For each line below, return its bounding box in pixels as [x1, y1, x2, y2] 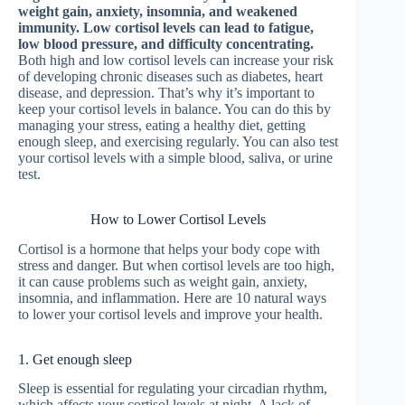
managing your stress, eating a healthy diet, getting [18, 117, 306, 133]
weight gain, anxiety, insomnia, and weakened [18, 3, 297, 19]
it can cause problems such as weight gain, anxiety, [18, 273, 307, 289]
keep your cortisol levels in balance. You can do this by [18, 100, 331, 117]
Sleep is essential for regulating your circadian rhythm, [18, 381, 327, 397]
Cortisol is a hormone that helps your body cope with [18, 240, 320, 257]
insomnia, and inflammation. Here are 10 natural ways [18, 289, 326, 306]
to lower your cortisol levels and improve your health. [18, 306, 323, 322]
